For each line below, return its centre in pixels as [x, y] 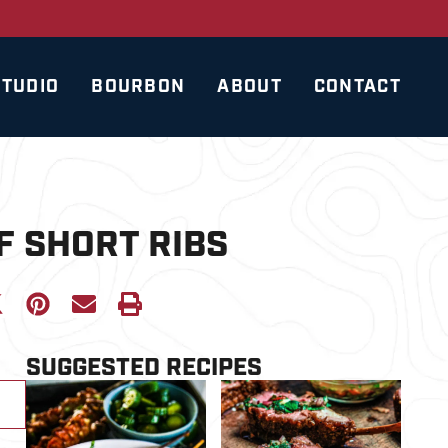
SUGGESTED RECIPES [144, 368]
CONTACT [357, 86]
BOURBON [138, 86]
